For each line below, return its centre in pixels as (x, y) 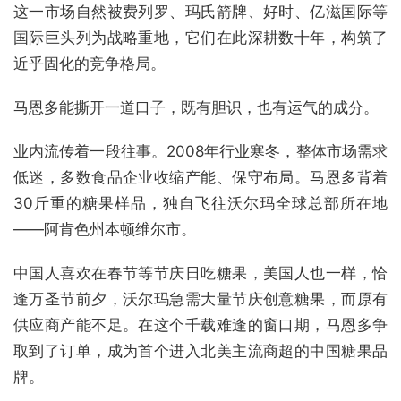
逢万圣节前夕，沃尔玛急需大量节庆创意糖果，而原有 (200, 299)
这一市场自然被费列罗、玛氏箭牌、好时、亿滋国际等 (200, 12)
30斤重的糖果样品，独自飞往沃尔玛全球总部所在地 (200, 204)
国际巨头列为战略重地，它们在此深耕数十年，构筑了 (200, 38)
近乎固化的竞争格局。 (90, 64)
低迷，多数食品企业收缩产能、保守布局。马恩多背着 (200, 178)
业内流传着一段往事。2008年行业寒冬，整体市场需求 (200, 152)
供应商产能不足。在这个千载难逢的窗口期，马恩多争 (200, 325)
